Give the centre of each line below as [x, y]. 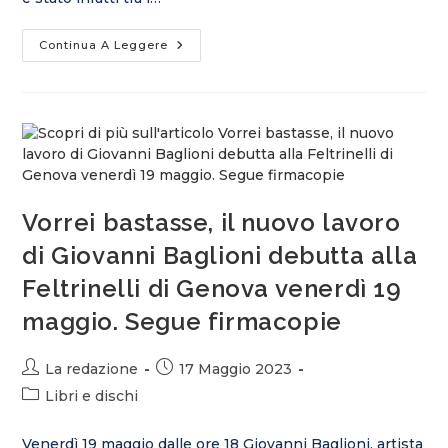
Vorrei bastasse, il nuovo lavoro [211, 222]
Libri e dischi [92, 396]
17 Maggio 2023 [236, 369]
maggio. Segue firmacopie [182, 321]
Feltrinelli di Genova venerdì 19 [212, 288]
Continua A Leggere [104, 45]
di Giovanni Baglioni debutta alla [220, 255]
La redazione [92, 369]
